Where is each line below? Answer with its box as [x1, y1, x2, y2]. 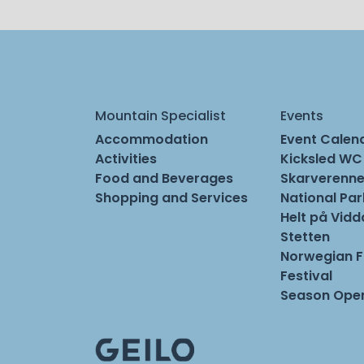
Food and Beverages [95, 168, 233, 188]
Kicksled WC [280, 149, 362, 168]
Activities [95, 149, 157, 168]
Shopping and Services [95, 188, 248, 207]
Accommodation [95, 129, 208, 149]
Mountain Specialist [95, 106, 226, 125]
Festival [280, 266, 332, 285]
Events [280, 106, 323, 125]
